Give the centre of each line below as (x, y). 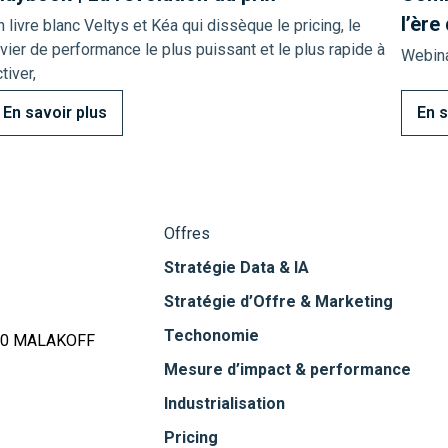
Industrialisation (224, 404)
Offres (187, 234)
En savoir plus (55, 113)
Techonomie (211, 336)
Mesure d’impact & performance (287, 370)
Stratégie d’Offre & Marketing (278, 302)
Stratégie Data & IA (236, 268)
